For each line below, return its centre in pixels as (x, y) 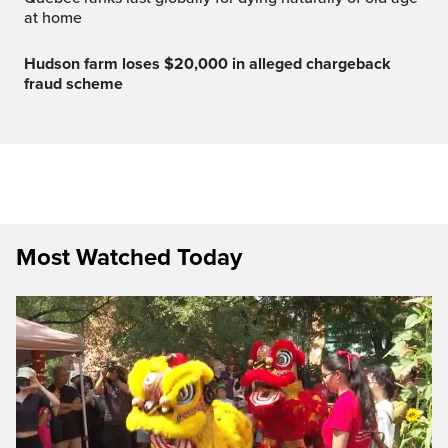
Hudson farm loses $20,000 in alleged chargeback (30, 63)
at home (53, 17)
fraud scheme (73, 83)
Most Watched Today (129, 257)
